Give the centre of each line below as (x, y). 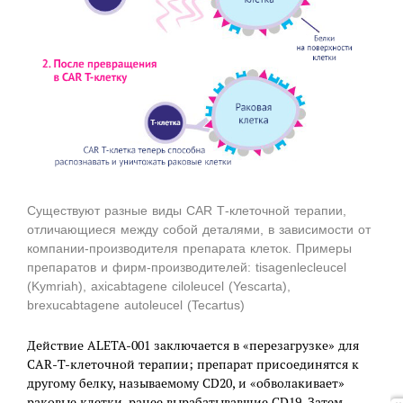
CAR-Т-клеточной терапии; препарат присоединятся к (193, 364)
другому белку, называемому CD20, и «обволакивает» (186, 383)
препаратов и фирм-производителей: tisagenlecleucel (187, 267)
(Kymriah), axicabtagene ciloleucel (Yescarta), (159, 286)
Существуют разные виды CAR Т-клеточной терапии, (187, 210)
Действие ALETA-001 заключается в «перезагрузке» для (193, 345)
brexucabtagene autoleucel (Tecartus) (136, 304)
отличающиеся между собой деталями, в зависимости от (199, 229)
